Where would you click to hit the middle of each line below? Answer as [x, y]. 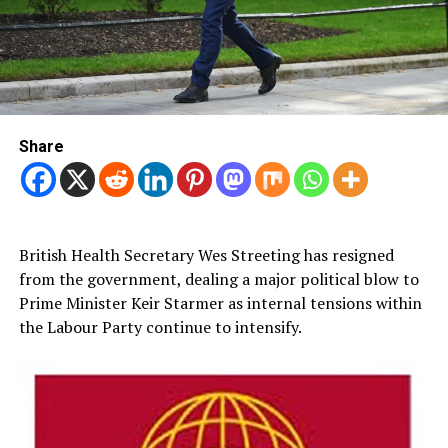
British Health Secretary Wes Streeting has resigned [206, 255]
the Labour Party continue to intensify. [160, 327]
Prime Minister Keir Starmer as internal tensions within [220, 303]
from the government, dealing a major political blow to [218, 279]
